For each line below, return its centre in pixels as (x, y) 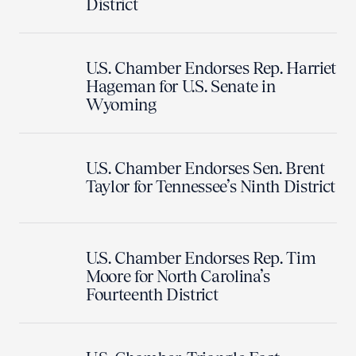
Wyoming (121, 104)
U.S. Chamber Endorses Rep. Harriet (211, 68)
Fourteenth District (152, 294)
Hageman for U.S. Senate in (181, 86)
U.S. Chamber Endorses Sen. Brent (205, 168)
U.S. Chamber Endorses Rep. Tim (201, 257)
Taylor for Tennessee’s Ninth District (211, 186)
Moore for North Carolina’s (178, 276)
